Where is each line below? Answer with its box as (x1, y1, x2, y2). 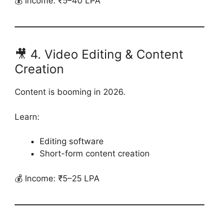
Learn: (15, 111, 40, 122)
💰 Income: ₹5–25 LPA (15, 173, 100, 183)
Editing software (40, 136, 104, 146)
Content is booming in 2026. (15, 87, 126, 97)
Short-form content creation (40, 149, 150, 158)
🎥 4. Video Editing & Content (15, 47, 183, 62)
